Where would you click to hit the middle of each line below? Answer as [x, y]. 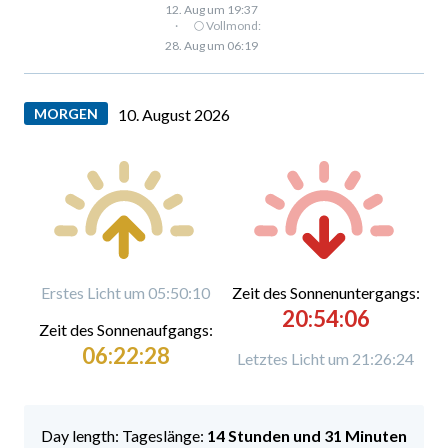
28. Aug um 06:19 [211, 45]
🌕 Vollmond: [226, 25]
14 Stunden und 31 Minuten [307, 435]
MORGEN [66, 113]
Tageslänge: [164, 435]
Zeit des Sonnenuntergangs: [325, 292]
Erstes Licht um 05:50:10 [125, 292]
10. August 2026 [174, 114]
